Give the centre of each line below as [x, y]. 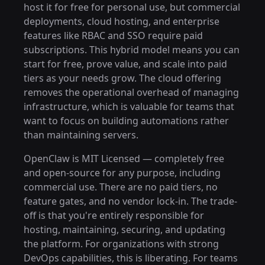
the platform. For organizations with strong [121, 244]
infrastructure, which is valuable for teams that [129, 106]
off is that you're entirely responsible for [114, 215]
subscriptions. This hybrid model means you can [132, 50]
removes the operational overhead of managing [131, 92]
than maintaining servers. [81, 135]
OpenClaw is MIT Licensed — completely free [124, 159]
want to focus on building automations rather [126, 121]
